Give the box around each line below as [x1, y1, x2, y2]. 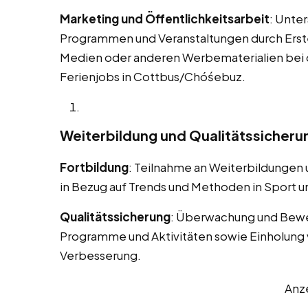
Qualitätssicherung [60, 209, 170, 225]
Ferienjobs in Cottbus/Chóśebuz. [60, 69, 245, 85]
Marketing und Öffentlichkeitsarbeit [60, 11, 269, 27]
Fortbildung [60, 159, 129, 175]
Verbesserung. [60, 247, 141, 263]
